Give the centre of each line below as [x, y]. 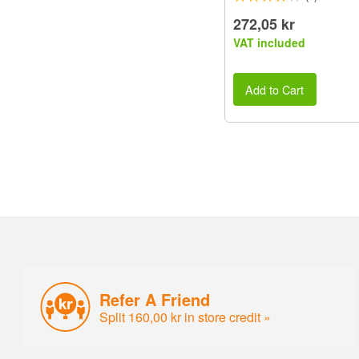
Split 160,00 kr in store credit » [186, 317]
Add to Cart [275, 89]
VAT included [269, 43]
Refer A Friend [155, 299]
